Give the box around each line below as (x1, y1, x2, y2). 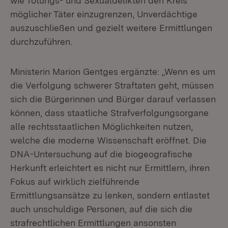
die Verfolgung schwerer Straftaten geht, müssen (10, 80, 214, 91)
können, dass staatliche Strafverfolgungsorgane (10, 107, 209, 118)
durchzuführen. (10, 36, 72, 47)
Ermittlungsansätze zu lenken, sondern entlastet (10, 190, 210, 201)
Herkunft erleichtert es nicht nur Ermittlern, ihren (10, 162, 210, 173)
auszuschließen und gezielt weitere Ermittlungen (10, 22, 212, 33)
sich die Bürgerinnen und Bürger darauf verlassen (10, 94, 216, 104)
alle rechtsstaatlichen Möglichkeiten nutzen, (10, 121, 193, 132)
